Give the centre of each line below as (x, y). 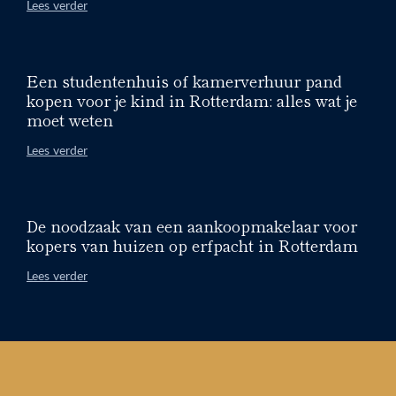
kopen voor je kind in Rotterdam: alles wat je (192, 99)
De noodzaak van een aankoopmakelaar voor (192, 225)
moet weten (70, 119)
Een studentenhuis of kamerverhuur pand (184, 80)
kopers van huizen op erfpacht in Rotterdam (192, 244)
